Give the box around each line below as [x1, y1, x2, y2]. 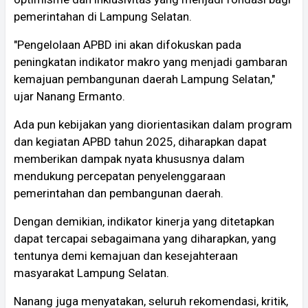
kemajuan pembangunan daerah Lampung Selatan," [14, 71, 275, 86]
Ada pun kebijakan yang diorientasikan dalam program [14, 117, 292, 131]
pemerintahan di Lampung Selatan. [14, 9, 192, 23]
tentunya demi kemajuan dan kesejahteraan [14, 248, 238, 263]
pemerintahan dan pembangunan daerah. [14, 186, 223, 200]
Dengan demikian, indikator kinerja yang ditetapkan [14, 214, 274, 228]
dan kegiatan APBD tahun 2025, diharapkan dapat [14, 134, 267, 148]
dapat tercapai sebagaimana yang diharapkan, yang [14, 231, 276, 245]
